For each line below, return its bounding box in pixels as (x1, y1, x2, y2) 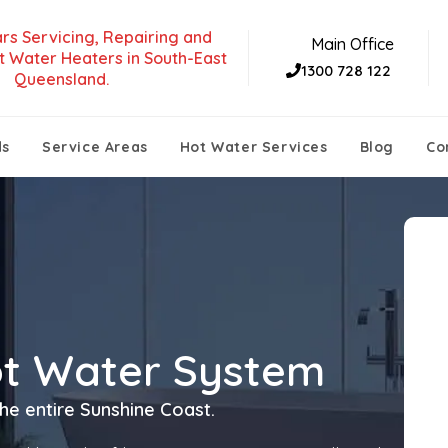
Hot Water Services (179, 138, 328, 156)
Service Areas (42, 138, 148, 156)
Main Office (311, 34, 394, 54)
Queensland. (13, 68, 109, 89)
